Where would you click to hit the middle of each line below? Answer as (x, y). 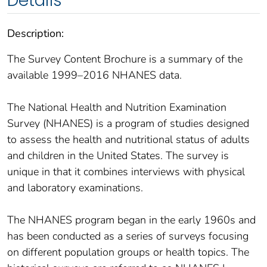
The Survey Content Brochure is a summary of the (125, 59)
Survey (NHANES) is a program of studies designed (128, 123)
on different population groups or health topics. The (128, 252)
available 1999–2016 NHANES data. (94, 75)
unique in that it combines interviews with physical (126, 171)
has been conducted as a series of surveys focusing (128, 236)
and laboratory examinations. (75, 187)
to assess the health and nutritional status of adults (128, 139)
